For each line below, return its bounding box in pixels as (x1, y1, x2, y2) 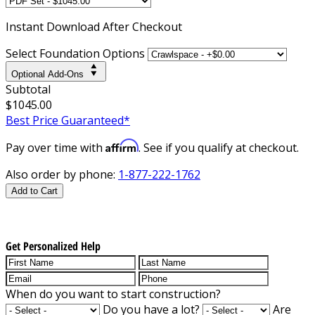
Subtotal (6, 81, 51, 97)
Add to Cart (11, 185, 58, 196)
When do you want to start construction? (6, 285, 221, 302)
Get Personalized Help (6, 238, 101, 254)
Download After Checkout (46, 18, 182, 34)
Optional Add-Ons (11, 68, 84, 79)
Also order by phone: (6, 166, 118, 182)
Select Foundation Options (6, 45, 145, 61)
